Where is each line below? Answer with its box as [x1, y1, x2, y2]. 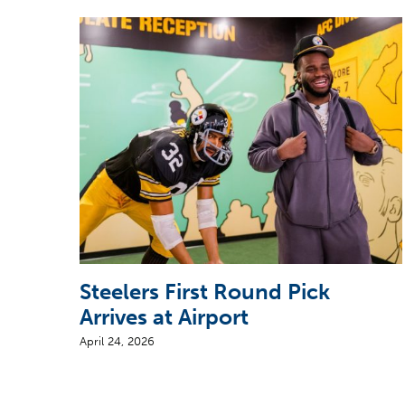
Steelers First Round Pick [79, 278, 330, 305]
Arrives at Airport [79, 303, 249, 330]
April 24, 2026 [79, 334, 155, 348]
